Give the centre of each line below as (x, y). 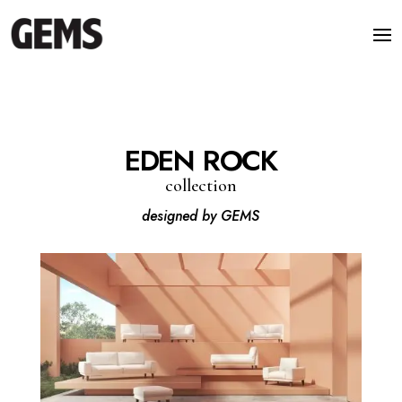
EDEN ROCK (201, 161)
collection (201, 186)
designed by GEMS (201, 216)
